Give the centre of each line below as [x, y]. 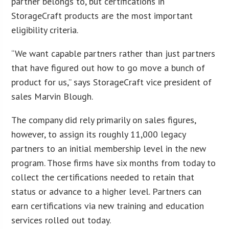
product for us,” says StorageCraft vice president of [112, 82]
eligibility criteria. [45, 30]
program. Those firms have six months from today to [114, 163]
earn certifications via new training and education [108, 205]
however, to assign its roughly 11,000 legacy [99, 134]
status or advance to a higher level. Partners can [107, 191]
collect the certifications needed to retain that [103, 177]
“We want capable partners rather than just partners [113, 53]
